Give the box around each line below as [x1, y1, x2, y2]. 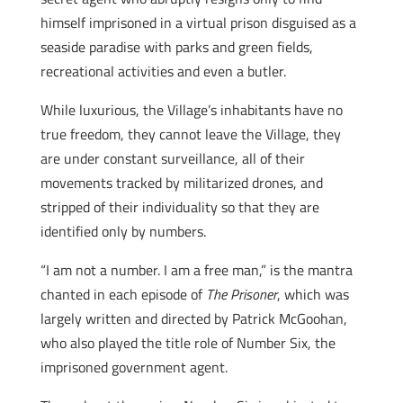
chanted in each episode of [40, 283, 206, 305]
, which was [276, 283, 349, 305]
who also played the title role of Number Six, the [40, 332, 336, 354]
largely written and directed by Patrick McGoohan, [40, 308, 347, 329]
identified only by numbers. [40, 220, 206, 242]
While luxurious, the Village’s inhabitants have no [40, 99, 343, 121]
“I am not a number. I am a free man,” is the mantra [40, 259, 353, 281]
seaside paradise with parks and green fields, [40, 36, 313, 58]
